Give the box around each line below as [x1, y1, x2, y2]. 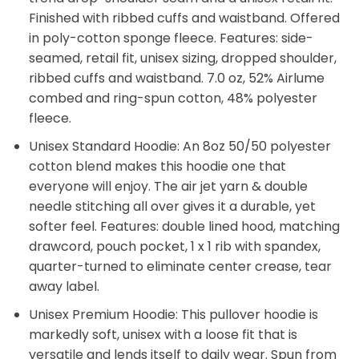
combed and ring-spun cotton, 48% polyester [28, 89, 317, 108]
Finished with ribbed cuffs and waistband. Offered [28, 9, 340, 28]
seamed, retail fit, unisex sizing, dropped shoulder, [28, 49, 337, 68]
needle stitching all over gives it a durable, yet [28, 197, 316, 216]
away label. [28, 277, 99, 296]
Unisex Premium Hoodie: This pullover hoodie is [28, 305, 318, 324]
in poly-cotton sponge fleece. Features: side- [28, 29, 313, 48]
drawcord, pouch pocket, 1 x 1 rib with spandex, [28, 237, 321, 256]
